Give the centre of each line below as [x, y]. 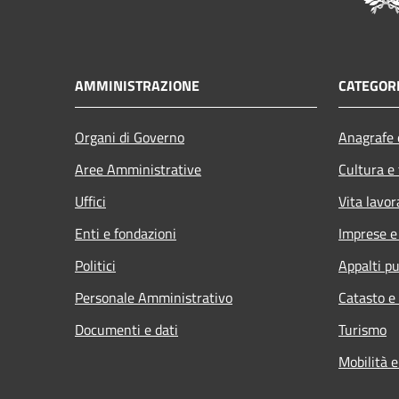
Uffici [90, 201]
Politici [95, 265]
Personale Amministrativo [154, 297]
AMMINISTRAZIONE [137, 85]
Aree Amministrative [138, 169]
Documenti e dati [126, 329]
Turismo [362, 329]
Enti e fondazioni [126, 233]
